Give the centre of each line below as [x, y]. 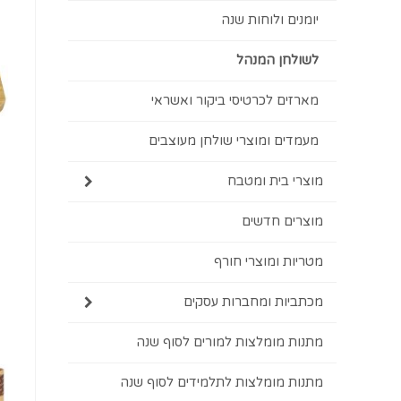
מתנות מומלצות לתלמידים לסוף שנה [222, 383]
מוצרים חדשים [282, 222]
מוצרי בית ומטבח [275, 181]
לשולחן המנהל [277, 60]
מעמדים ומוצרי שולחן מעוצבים [234, 141]
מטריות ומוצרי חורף [269, 262]
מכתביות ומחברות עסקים [253, 302]
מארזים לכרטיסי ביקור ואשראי [235, 101]
